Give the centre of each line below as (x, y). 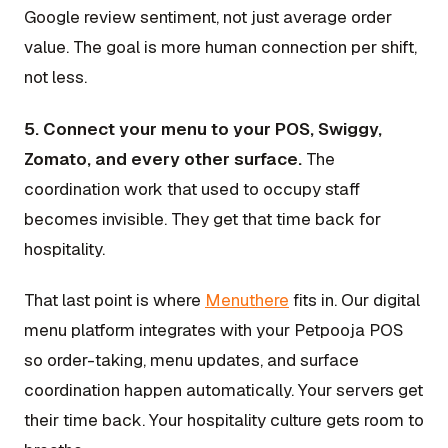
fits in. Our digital (354, 299)
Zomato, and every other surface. (163, 158)
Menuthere (247, 299)
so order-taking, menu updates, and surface (191, 359)
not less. (55, 77)
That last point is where (114, 299)
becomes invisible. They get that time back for (202, 218)
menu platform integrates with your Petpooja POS (213, 329)
